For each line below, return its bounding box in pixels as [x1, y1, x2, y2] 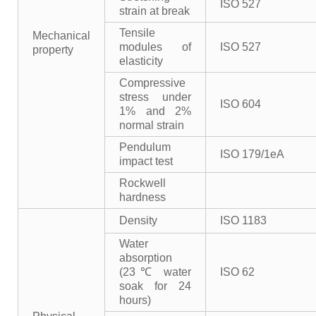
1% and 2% [119, 105, 191, 117]
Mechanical [32, 30, 90, 42]
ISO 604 [220, 98, 261, 110]
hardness [119, 191, 166, 203]
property [32, 44, 73, 56]
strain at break [119, 5, 190, 17]
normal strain [119, 119, 184, 131]
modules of [119, 41, 191, 53]
